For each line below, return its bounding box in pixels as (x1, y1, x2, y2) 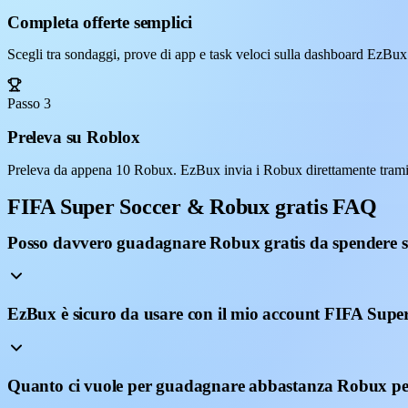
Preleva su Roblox (7, 127, 140, 148)
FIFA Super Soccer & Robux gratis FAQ (7, 194, 377, 219)
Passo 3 (7, 96, 51, 112)
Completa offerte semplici (7, 12, 192, 32)
